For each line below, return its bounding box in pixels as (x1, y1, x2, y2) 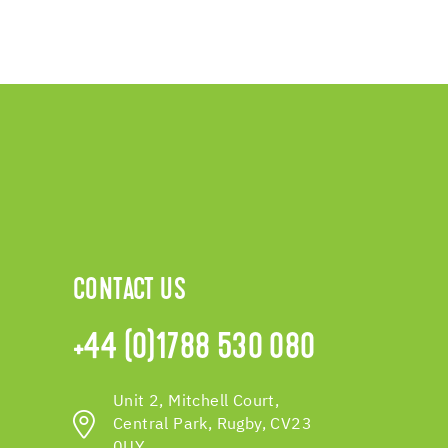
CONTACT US (73, 276, 186, 307)
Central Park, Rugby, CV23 (113, 416, 312, 432)
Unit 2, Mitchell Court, (113, 393, 280, 409)
